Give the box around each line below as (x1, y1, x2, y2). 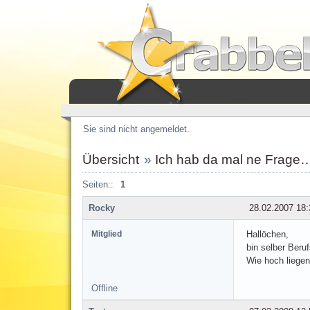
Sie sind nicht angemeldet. (82, 124, 190, 134)
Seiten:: (82, 179, 113, 190)
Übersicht (82, 152, 139, 167)
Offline (91, 282, 118, 293)
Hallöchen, (246, 228, 289, 239)
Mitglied (91, 228, 122, 239)
